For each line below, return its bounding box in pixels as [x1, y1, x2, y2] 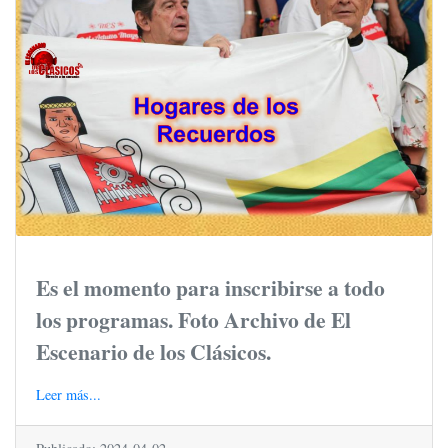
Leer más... [36, 385, 101, 405]
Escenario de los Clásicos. [36, 336, 271, 368]
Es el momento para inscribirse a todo [36, 272, 385, 304]
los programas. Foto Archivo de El [36, 304, 351, 336]
